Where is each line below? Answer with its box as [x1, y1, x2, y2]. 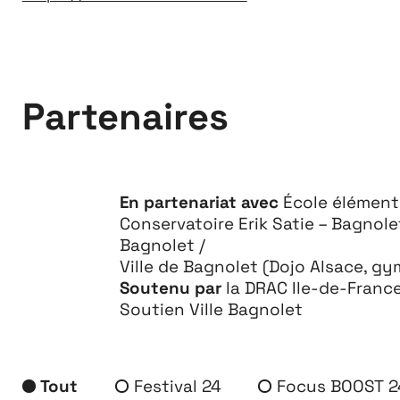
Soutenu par [119, 276, 221, 298]
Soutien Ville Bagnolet [119, 297, 303, 320]
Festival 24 [133, 375, 221, 397]
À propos [287, 305, 383, 335]
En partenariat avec [119, 190, 279, 212]
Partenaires [21, 93, 229, 141]
